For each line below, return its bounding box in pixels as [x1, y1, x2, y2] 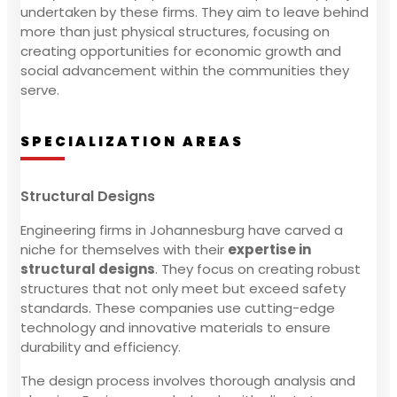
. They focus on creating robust [155, 259, 361, 278]
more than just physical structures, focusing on [20, 21, 330, 41]
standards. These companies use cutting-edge [20, 298, 335, 317]
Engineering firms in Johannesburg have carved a [20, 220, 343, 239]
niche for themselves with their [20, 239, 228, 259]
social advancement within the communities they [20, 60, 349, 80]
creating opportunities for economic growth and [20, 41, 341, 60]
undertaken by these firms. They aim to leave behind [20, 2, 369, 21]
